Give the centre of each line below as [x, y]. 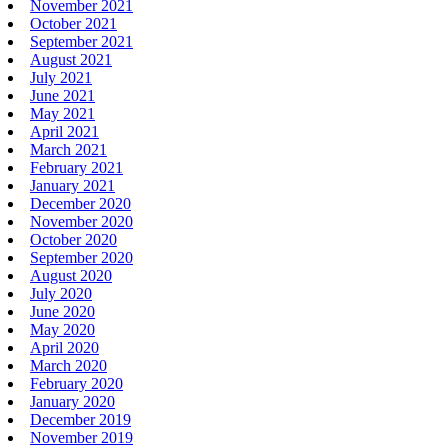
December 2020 [80, 203]
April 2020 [64, 347]
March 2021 [68, 149]
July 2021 [61, 77]
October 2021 [73, 23]
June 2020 [62, 311]
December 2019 [80, 419]
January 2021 [72, 185]
